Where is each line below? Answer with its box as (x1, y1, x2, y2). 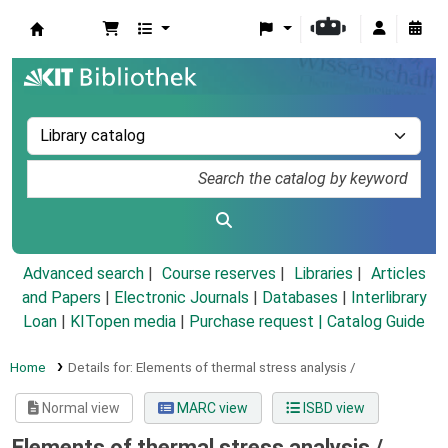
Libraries (293, 264, 353, 284)
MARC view (173, 400, 248, 417)
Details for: (67, 359, 136, 376)
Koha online (30, 39, 132, 63)
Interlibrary (350, 288, 427, 308)
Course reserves (161, 264, 276, 284)
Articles (370, 264, 426, 284)
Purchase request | (189, 312, 327, 332)
